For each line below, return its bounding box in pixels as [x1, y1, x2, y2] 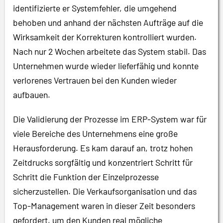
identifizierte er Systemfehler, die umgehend [13, 2, 177, 14]
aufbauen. [13, 89, 50, 101]
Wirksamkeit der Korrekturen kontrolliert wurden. [13, 31, 197, 43]
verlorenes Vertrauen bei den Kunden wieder [13, 75, 177, 86]
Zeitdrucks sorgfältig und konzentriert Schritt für [13, 156, 193, 168]
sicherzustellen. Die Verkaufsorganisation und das [13, 185, 197, 197]
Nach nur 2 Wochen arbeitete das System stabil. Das [13, 46, 206, 57]
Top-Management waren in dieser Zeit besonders [13, 200, 195, 211]
